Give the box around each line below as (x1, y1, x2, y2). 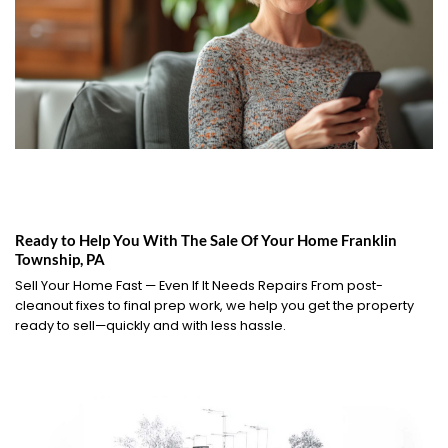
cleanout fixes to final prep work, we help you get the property (15, 297, 414, 315)
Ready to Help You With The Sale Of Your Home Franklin (15, 230, 397, 249)
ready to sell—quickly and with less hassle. (15, 317, 286, 335)
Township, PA (15, 249, 105, 268)
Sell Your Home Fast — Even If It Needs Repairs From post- (15, 277, 383, 295)
